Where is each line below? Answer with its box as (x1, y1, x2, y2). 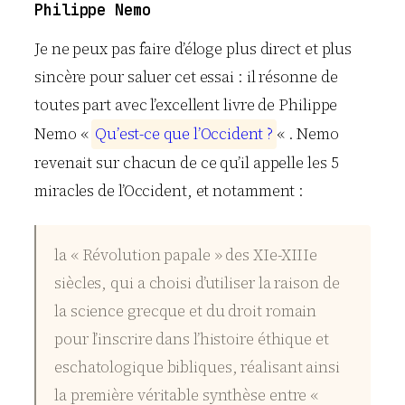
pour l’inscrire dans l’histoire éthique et (54, 327, 329, 350)
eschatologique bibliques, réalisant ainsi (54, 355, 340, 378)
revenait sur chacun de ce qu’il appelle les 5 (34, 152, 339, 174)
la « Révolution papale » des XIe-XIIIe (54, 243, 318, 266)
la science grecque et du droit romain (54, 299, 317, 322)
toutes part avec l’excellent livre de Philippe (34, 94, 338, 117)
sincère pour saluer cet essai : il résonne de (34, 66, 338, 89)
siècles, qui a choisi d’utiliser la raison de (54, 271, 340, 294)
